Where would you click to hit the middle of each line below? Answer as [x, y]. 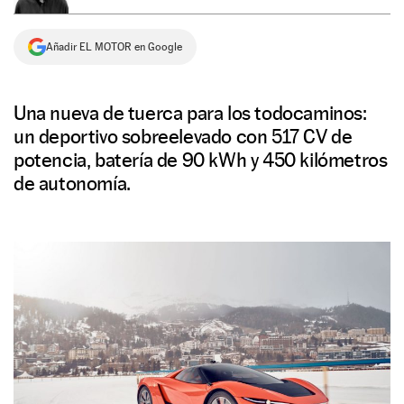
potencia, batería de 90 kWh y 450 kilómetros [201, 160]
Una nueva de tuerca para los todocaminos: [190, 113]
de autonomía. [72, 183]
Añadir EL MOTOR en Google [114, 47]
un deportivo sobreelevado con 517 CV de [183, 136]
